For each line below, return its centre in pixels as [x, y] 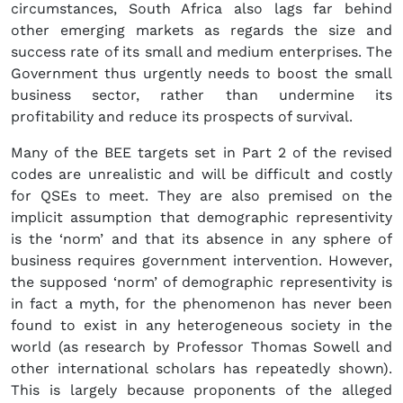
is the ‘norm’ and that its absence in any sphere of [201, 239]
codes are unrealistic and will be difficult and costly [201, 175]
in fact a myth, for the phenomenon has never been [201, 304]
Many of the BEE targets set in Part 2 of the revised [201, 153]
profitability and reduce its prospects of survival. [184, 117]
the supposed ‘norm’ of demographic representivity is [201, 282]
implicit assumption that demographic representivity [201, 218]
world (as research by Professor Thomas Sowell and [201, 347]
